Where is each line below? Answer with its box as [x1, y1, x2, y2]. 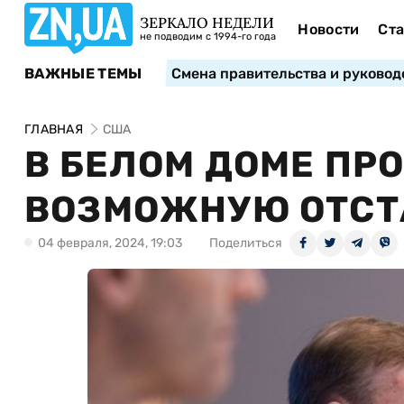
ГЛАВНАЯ [24, 122, 83, 137]
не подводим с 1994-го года [140, 31, 276, 42]
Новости [298, 21, 360, 38]
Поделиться [209, 235, 282, 251]
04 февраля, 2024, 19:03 [38, 235, 182, 251]
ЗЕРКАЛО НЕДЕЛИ [140, 14, 274, 32]
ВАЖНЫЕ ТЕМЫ [24, 64, 142, 82]
